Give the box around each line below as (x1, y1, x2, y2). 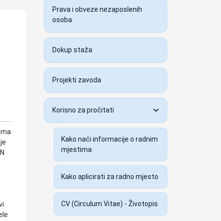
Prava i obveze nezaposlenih (52, 5, 142, 13)
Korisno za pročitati (52, 106, 114, 114)
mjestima (61, 146, 92, 153)
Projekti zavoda (52, 76, 101, 84)
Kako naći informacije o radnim (61, 135, 158, 143)
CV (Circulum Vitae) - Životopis (61, 200, 158, 208)
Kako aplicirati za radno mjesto (61, 173, 158, 181)
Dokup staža (52, 46, 92, 54)
